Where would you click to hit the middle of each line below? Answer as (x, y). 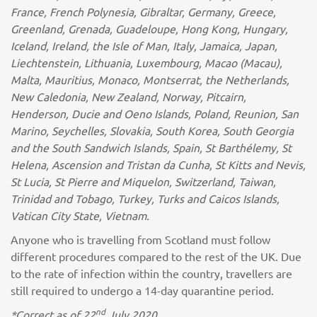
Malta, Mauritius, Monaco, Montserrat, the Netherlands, (150, 79)
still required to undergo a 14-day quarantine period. (142, 290)
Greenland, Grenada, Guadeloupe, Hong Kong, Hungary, (149, 28)
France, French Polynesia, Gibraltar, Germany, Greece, (143, 11)
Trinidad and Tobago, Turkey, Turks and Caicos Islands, (145, 198)
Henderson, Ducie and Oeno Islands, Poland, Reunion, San (155, 113)
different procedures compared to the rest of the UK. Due (156, 256)
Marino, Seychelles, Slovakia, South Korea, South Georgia (152, 130)
